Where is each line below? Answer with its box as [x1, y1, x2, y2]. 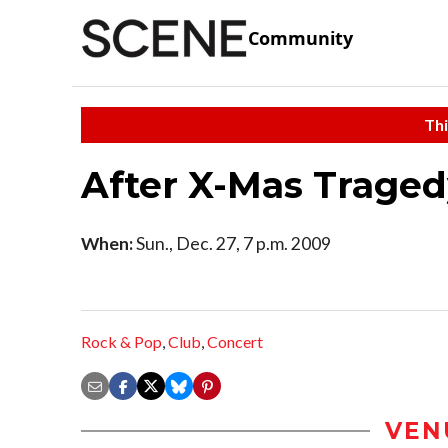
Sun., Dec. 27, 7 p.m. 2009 [133, 232, 331, 254]
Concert [207, 332, 263, 352]
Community [248, 26, 353, 51]
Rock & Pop [81, 332, 162, 352]
